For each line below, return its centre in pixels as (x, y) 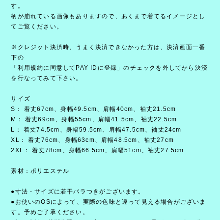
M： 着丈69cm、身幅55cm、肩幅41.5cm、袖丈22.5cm (94, 120)
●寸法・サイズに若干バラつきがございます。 (78, 192)
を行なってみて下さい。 (47, 78)
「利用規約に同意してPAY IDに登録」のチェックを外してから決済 (109, 68)
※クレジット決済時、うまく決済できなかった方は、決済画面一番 (108, 47)
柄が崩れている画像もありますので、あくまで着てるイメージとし (108, 16)
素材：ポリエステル (40, 171)
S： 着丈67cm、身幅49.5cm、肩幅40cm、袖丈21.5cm (94, 109)
